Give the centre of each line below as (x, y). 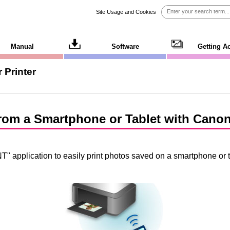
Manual (23, 46)
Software (126, 46)
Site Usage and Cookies (126, 12)
